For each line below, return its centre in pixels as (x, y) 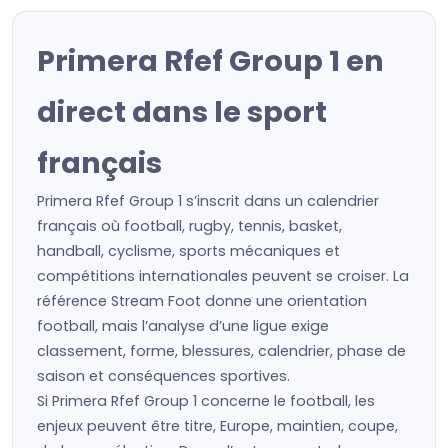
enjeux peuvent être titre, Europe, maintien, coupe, (217, 426)
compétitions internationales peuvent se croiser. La (223, 276)
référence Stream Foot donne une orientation (202, 301)
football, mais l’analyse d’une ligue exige (183, 326)
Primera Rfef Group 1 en (210, 61)
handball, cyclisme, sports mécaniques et (188, 251)
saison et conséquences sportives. (163, 376)
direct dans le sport (182, 112)
